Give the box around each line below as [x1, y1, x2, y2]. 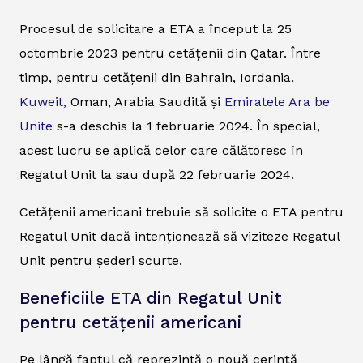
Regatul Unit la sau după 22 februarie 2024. [19, 166, 294, 182]
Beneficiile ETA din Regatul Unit [19, 288, 282, 308]
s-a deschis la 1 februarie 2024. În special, [53, 117, 320, 134]
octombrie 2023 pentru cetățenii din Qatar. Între [19, 45, 321, 61]
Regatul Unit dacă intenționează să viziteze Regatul [19, 228, 340, 244]
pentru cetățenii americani [19, 312, 241, 332]
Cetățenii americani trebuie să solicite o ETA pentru [19, 203, 344, 220]
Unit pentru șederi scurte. [19, 252, 182, 268]
